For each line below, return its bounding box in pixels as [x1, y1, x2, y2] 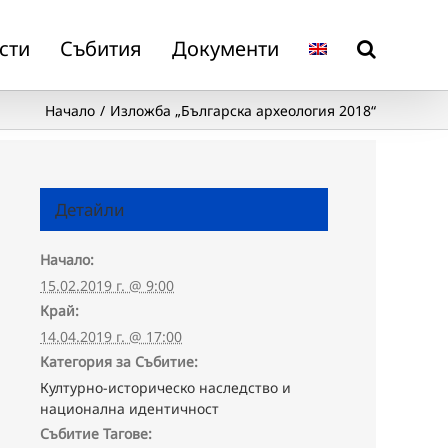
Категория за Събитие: [40, 352, 198, 371]
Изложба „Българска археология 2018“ [110, 100, 376, 120]
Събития [60, 34, 142, 62]
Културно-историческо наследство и [40, 378, 291, 397]
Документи [172, 34, 279, 62]
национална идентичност [40, 399, 219, 418]
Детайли [55, 198, 125, 221]
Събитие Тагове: [40, 424, 152, 443]
